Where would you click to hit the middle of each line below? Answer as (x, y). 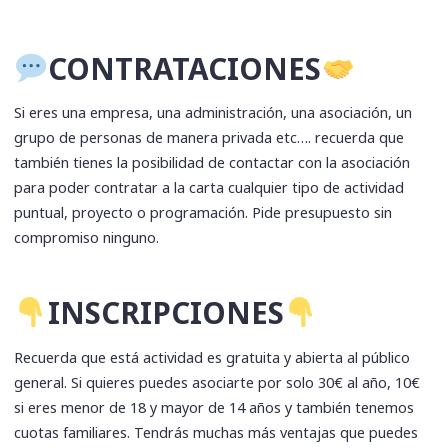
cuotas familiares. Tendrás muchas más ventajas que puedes (216, 432)
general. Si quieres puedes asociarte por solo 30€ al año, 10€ (217, 382)
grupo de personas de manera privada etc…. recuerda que (209, 138)
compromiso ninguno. (87, 238)
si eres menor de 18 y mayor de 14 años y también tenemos (214, 407)
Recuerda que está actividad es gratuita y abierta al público (212, 357)
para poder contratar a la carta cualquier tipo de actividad (209, 188)
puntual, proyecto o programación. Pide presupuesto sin (203, 213)
